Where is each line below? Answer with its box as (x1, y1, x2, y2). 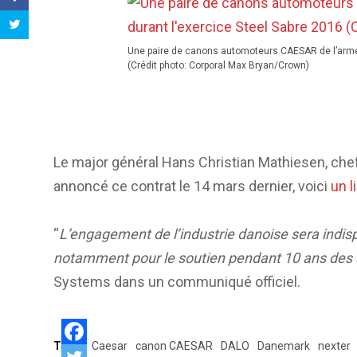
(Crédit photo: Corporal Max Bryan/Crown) (127, 60, 310, 71)
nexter (318, 339, 351, 352)
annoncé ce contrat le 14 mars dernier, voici (53, 177, 331, 194)
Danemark (257, 339, 310, 352)
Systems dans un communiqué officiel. (53, 273, 300, 290)
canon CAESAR (135, 339, 213, 352)
